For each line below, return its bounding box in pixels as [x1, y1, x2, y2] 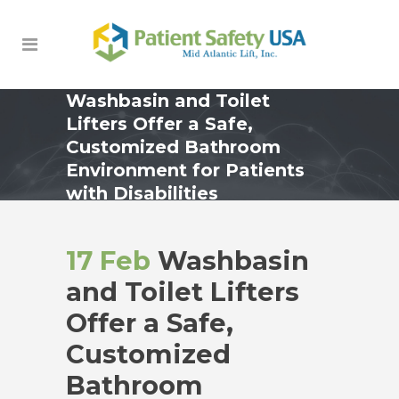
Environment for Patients [66, 159, 305, 181]
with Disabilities [66, 183, 218, 204]
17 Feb [66, 244, 151, 276]
